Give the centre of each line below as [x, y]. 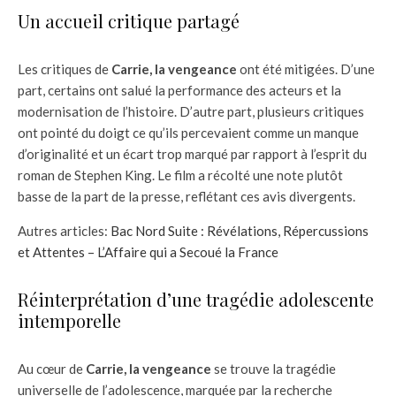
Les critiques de [65, 69]
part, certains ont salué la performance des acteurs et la [179, 90]
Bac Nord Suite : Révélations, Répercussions [240, 230]
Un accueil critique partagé [129, 20]
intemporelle [69, 320]
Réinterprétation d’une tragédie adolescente [196, 299]
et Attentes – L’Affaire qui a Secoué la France [148, 251]
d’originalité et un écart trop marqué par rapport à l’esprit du [192, 153]
